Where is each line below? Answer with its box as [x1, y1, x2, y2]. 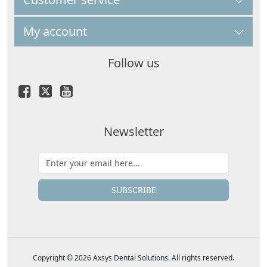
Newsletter [103, 123, 164, 139]
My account [23, 23, 87, 39]
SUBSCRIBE [111, 184, 156, 196]
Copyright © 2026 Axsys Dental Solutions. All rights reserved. [33, 252, 234, 263]
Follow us [107, 54, 160, 71]
